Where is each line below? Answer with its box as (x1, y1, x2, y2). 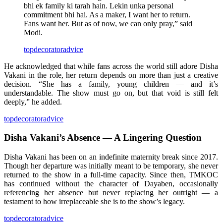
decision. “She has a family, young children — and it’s (4, 79, 218, 88)
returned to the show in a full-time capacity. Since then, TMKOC (4, 170, 218, 179)
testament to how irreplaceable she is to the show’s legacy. (4, 197, 185, 206)
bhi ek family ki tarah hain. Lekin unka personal (24, 1, 173, 10)
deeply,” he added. (4, 97, 62, 106)
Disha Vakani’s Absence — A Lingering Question (4, 132, 202, 143)
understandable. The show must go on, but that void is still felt (4, 88, 218, 97)
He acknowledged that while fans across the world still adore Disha (4, 61, 218, 70)
